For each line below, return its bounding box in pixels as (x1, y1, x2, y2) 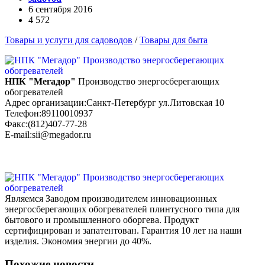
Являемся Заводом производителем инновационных (5, 193, 217, 204)
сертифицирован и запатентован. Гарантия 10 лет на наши (5, 225, 242, 236)
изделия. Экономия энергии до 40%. (5, 236, 151, 247)
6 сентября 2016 (28, 4, 92, 15)
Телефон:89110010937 (5, 108, 93, 119)
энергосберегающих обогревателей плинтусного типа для (5, 204, 240, 215)
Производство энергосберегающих (76, 76, 219, 87)
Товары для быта (140, 35, 208, 46)
